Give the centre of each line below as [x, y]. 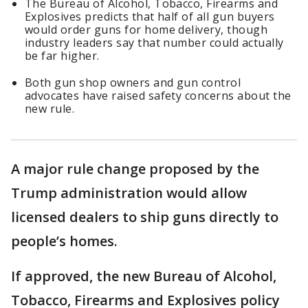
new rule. [50, 109]
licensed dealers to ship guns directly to [145, 217]
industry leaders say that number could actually [154, 43]
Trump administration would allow [129, 193]
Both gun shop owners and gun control [133, 83]
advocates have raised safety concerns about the [158, 96]
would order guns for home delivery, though [146, 30]
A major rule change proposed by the [135, 169]
